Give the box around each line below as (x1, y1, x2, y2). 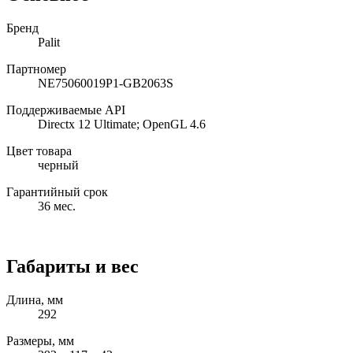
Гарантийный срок (6, 184, 108, 199)
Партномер (6, 61, 66, 76)
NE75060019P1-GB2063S (38, 76, 173, 90)
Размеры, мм (6, 333, 74, 347)
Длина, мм (6, 292, 63, 307)
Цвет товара (6, 143, 72, 158)
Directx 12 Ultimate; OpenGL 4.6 (38, 117, 206, 131)
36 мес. (38, 199, 76, 213)
